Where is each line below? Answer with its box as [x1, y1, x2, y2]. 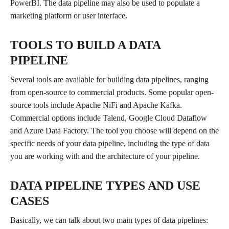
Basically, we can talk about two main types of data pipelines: [10, 216, 208, 225]
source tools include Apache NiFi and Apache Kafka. [10, 101, 182, 110]
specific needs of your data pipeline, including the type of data [10, 139, 210, 148]
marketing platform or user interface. [10, 11, 127, 20]
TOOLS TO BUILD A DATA [10, 38, 161, 52]
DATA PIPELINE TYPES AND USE [10, 179, 200, 193]
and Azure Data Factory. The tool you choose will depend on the [10, 126, 219, 135]
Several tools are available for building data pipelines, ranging [10, 75, 209, 84]
